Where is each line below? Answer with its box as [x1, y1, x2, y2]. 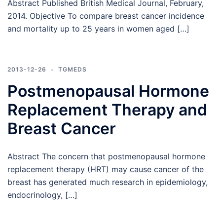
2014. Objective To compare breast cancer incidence [7, 11, 204, 21]
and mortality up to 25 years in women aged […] [7, 24, 189, 34]
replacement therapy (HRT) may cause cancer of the [7, 164, 204, 174]
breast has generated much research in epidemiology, [7, 177, 208, 187]
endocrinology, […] [7, 190, 77, 200]
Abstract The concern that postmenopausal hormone [7, 151, 205, 161]
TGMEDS [58, 66, 87, 73]
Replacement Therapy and [7, 100, 207, 119]
